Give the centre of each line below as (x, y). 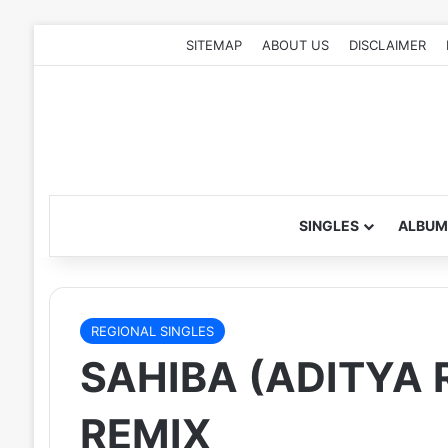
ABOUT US (296, 45)
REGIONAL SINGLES (152, 331)
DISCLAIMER (388, 45)
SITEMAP (214, 45)
